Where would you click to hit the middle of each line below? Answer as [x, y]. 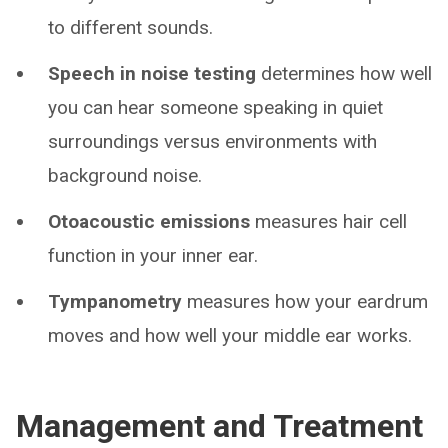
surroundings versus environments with [212, 141]
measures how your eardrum [305, 301]
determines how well [344, 73]
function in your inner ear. [153, 255]
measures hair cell [328, 221]
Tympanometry [115, 301]
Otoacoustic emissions [149, 221]
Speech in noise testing [152, 73]
